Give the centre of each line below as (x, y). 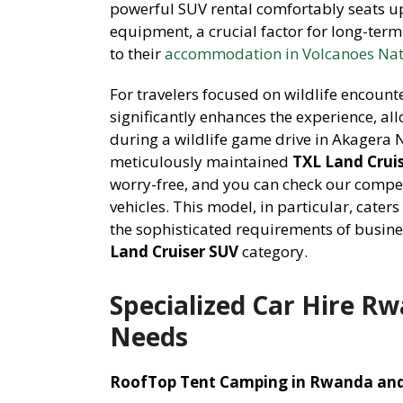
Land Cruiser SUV (174, 251)
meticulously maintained (201, 161)
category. (273, 251)
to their (137, 53)
